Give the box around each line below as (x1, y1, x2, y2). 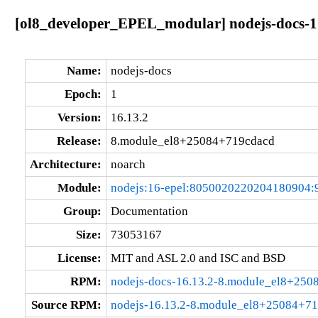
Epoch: (64, 87, 102, 101)
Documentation (110, 204, 188, 218)
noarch (110, 157, 146, 171)
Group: (62, 204, 102, 218)
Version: (57, 110, 102, 124)
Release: (56, 133, 102, 148)
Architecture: (29, 157, 102, 171)
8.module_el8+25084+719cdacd (110, 133, 275, 148)
